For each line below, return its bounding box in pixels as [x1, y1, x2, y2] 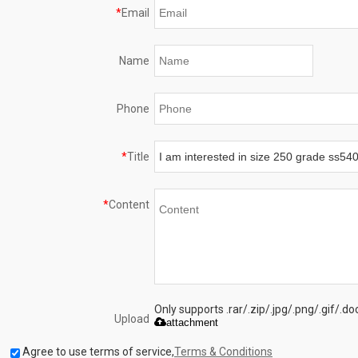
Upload [114, 312, 149, 326]
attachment [165, 316, 218, 329]
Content [109, 198, 149, 212]
